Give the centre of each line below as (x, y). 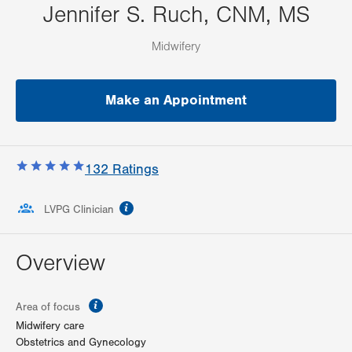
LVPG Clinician (79, 210)
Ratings (134, 170)
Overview (60, 264)
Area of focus (49, 308)
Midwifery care (50, 326)
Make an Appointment (176, 101)
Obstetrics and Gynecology (81, 343)
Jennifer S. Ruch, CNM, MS (176, 15)
